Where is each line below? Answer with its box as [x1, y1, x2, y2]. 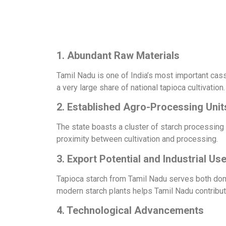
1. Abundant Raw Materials [56, 49, 180, 62]
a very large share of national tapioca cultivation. [56, 82, 225, 92]
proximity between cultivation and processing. [56, 134, 218, 144]
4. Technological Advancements [56, 204, 204, 216]
